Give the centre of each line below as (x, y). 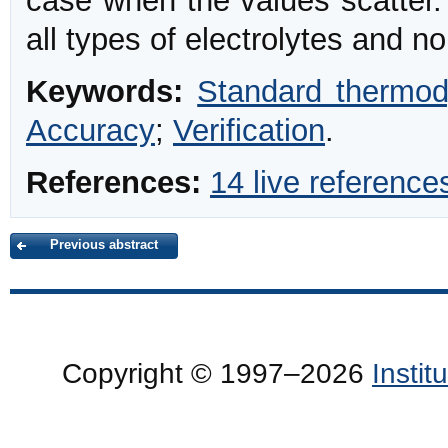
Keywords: (104, 92)
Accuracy (90, 131)
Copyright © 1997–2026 (217, 373)
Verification (249, 131)
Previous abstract (104, 244)
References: (113, 183)
